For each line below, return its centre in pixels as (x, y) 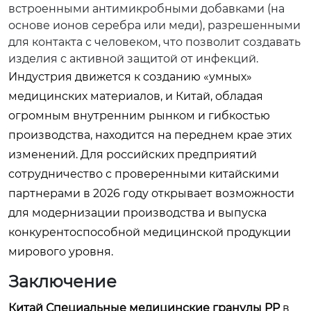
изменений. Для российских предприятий (133, 154)
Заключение (62, 281)
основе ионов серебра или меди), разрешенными (154, 25)
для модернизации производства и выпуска (137, 212)
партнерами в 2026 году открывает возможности (151, 193)
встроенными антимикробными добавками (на (146, 8)
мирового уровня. (61, 251)
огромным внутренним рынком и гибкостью (139, 115)
